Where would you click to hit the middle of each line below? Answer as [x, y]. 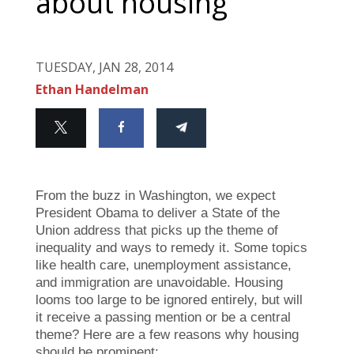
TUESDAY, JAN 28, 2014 [104, 67]
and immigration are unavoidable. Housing [159, 282]
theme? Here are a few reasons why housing [167, 334]
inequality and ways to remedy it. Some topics [171, 247]
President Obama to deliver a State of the [158, 213]
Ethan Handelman [92, 89]
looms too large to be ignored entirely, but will [169, 299]
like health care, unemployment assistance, [164, 265]
